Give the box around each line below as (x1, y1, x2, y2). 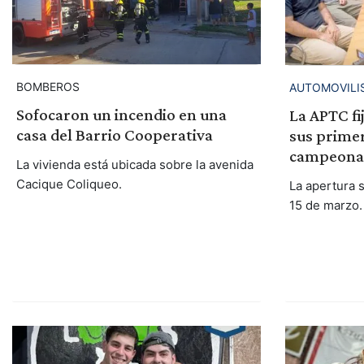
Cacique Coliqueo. (15, 176, 122, 193)
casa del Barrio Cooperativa (15, 125, 213, 145)
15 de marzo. (288, 197, 362, 213)
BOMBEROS (15, 80, 80, 94)
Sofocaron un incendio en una (15, 105, 227, 125)
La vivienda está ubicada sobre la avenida (15, 157, 253, 173)
